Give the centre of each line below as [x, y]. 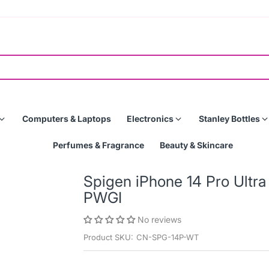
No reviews [159, 219]
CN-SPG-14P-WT [168, 237]
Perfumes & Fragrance [98, 145]
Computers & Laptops [67, 119]
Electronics [150, 119]
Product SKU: [108, 237]
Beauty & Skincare [196, 145]
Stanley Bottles [229, 119]
